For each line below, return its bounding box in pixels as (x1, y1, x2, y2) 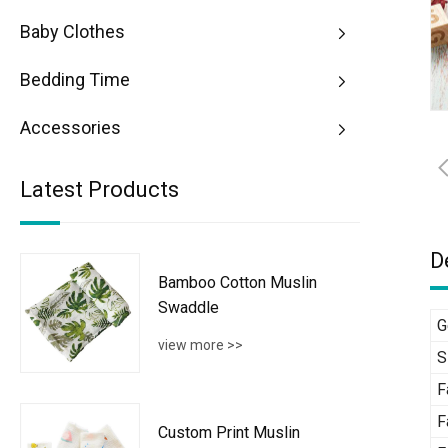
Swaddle (158, 297, 219, 317)
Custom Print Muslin (158, 422, 300, 442)
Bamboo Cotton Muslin (158, 272, 317, 292)
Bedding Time (20, 68, 130, 90)
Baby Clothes (20, 20, 125, 42)
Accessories (20, 116, 121, 138)
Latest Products (20, 176, 179, 202)
